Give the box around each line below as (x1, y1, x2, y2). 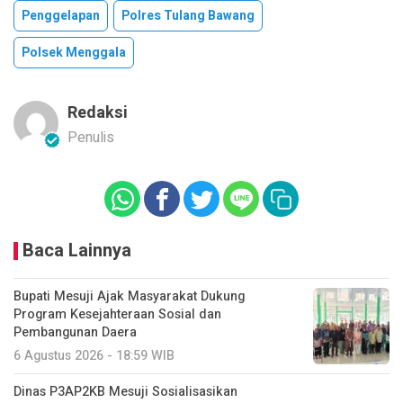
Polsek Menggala (22, 43, 126, 62)
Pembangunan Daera (13, 323, 137, 342)
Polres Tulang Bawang (121, 6, 255, 25)
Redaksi (67, 101, 128, 125)
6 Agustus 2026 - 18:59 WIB (13, 346, 175, 365)
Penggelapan (22, 6, 100, 25)
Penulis (67, 127, 114, 148)
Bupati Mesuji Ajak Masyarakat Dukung (13, 287, 245, 306)
